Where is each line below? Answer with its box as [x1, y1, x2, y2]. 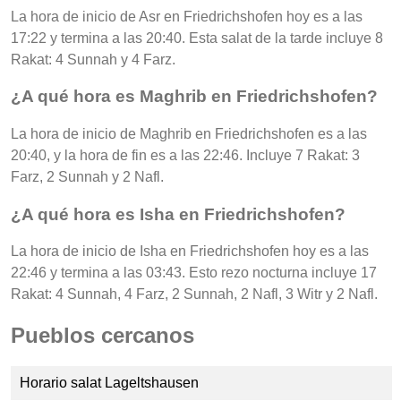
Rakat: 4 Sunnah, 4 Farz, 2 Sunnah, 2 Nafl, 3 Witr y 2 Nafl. [11, 286, 378, 303]
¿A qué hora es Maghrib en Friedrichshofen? [11, 87, 378, 107]
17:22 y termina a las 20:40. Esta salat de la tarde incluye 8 [11, 30, 383, 46]
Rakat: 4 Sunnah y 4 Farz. [11, 51, 175, 67]
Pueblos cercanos [11, 323, 194, 348]
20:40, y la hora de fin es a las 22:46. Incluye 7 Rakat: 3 [11, 147, 360, 163]
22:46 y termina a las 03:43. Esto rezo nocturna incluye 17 [11, 265, 377, 281]
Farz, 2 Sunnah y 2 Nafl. [11, 168, 164, 184]
